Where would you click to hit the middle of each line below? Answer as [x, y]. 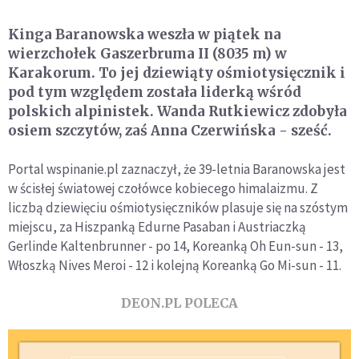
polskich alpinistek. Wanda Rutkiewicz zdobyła [177, 111]
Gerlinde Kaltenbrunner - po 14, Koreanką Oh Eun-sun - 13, [175, 246]
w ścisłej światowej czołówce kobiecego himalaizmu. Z [163, 188]
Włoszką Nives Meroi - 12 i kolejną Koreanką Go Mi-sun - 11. [175, 265]
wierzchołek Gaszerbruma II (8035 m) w [147, 53]
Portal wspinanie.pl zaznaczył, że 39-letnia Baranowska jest [177, 169]
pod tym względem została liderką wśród [155, 92]
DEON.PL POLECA [179, 303]
